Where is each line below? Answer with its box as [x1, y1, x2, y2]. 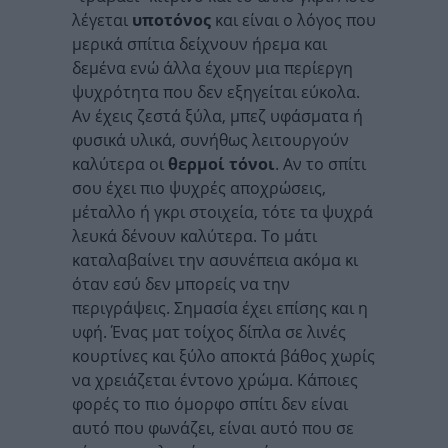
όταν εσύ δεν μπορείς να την [72, 273, 290, 296]
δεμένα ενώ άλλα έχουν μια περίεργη [72, 57, 353, 80]
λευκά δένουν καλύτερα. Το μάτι [72, 225, 317, 248]
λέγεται [72, 9, 132, 32]
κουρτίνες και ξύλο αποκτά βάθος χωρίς [72, 345, 375, 368]
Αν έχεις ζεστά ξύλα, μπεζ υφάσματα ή [72, 105, 363, 128]
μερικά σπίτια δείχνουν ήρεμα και [72, 33, 327, 56]
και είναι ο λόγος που [211, 9, 376, 32]
